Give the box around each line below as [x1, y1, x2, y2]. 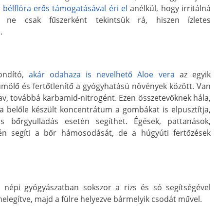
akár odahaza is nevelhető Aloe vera [28, 69, 175, 80]
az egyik [174, 69, 211, 80]
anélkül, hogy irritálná [127, 2, 211, 14]
